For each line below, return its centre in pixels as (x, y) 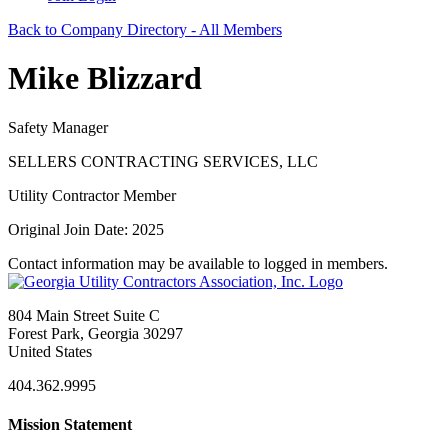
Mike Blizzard (105, 78)
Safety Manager (58, 127)
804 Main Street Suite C (84, 315)
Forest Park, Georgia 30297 (95, 333)
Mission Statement (70, 425)
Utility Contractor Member (92, 195)
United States (50, 351)
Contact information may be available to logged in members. (198, 263)
